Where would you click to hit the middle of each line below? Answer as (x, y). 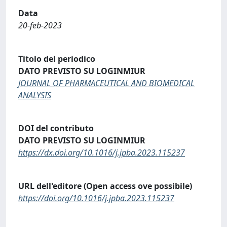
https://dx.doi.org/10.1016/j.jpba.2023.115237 (102, 153)
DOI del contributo (56, 128)
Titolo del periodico (57, 59)
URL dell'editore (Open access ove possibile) (105, 186)
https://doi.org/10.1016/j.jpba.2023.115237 (96, 198)
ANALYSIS (35, 95)
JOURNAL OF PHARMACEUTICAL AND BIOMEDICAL (106, 83)
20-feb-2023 (40, 25)
